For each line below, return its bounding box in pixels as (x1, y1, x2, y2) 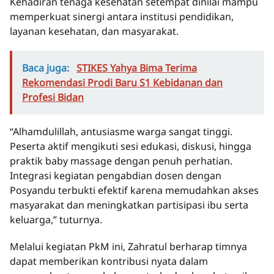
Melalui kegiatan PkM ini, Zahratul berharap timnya (10, 240, 247, 254)
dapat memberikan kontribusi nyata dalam (10, 254, 208, 268)
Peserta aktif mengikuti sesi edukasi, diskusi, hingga (10, 139, 251, 154)
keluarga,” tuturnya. (10, 213, 102, 227)
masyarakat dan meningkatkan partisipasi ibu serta (10, 198, 248, 212)
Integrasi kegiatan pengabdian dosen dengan (10, 169, 221, 183)
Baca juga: (22, 61, 72, 75)
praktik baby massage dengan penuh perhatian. (10, 154, 232, 168)
